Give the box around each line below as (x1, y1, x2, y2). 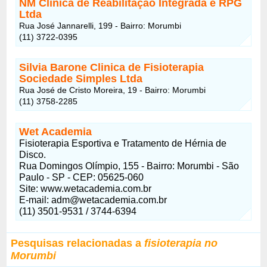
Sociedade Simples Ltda (19, 72, 143, 85)
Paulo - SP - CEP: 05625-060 (19, 172, 144, 182)
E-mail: (19, 194, 52, 205)
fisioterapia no (144, 237, 218, 249)
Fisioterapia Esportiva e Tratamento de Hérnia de (19, 138, 227, 148)
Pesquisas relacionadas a (11, 237, 145, 249)
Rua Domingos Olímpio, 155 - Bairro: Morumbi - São (19, 160, 240, 171)
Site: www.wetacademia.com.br (19, 183, 152, 194)
